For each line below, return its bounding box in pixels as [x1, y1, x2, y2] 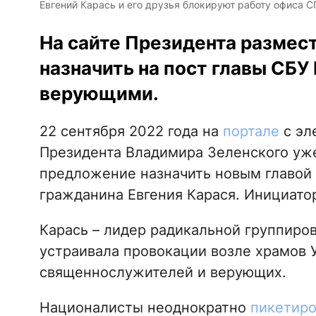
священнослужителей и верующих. [39, 263, 286, 281]
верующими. [39, 82, 159, 104]
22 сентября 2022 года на [39, 122, 223, 140]
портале [222, 122, 279, 140]
